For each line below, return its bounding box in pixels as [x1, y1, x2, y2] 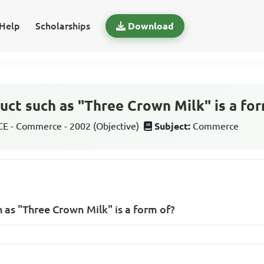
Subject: [154, 121, 191, 131]
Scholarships [35, 21, 90, 31]
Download [127, 21, 174, 31]
